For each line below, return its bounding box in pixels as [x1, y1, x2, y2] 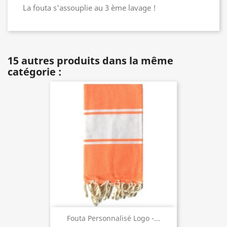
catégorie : [8, 64, 61, 79]
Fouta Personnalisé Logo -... [67, 213, 160, 223]
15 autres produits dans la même [8, 53, 173, 67]
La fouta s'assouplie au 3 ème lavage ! [23, 2, 156, 13]
